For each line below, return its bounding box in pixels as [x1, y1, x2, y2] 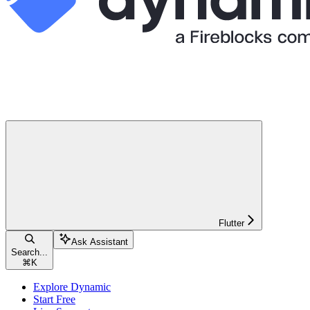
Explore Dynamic [33, 280, 111, 293]
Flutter [219, 217, 244, 228]
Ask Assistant [71, 236, 128, 247]
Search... [11, 246, 48, 257]
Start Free [33, 293, 75, 305]
